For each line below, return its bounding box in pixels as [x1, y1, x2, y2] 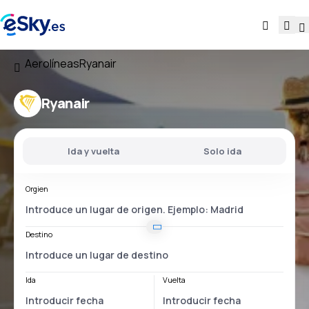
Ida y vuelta [68, 145, 119, 157]
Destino [26, 229, 52, 239]
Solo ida [203, 145, 241, 157]
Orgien [26, 183, 48, 194]
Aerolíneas [25, 56, 79, 71]
